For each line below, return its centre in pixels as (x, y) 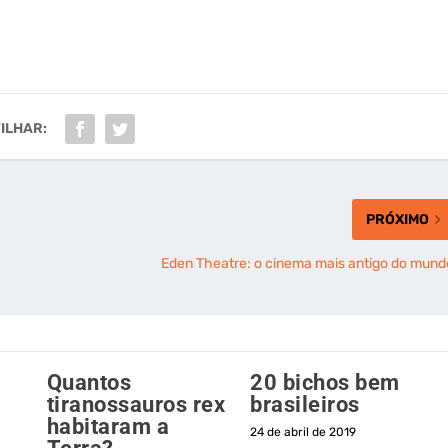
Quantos (89, 382)
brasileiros (305, 404)
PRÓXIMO (397, 219)
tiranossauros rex (136, 404)
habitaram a (108, 426)
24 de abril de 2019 (303, 431)
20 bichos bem (325, 382)
